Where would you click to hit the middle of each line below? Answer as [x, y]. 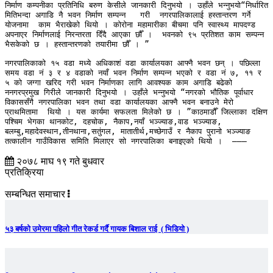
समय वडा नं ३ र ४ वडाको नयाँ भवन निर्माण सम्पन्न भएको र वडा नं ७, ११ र [133, 73]
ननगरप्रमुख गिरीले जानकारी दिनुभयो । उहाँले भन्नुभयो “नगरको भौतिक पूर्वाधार [129, 93]
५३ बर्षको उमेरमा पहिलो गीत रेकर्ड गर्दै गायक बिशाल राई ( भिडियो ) [97, 229]
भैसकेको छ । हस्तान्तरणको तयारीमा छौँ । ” [77, 44]
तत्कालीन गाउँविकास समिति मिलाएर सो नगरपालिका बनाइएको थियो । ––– [126, 141]
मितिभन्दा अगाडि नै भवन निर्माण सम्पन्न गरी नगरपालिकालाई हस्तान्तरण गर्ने [128, 15]
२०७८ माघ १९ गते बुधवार [59, 161]
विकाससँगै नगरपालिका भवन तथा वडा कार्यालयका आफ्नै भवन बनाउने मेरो [119, 102]
